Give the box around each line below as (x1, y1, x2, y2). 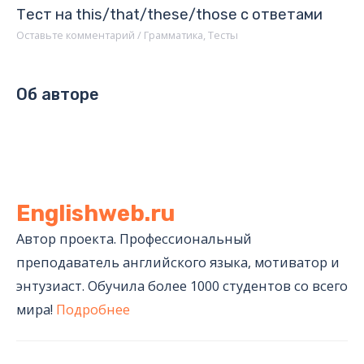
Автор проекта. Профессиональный (16, 228, 252, 248)
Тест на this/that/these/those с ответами (16, 5, 323, 24)
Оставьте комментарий (16, 28, 135, 43)
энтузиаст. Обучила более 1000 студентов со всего (16, 275, 348, 295)
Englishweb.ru (16, 199, 175, 227)
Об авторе (16, 84, 99, 105)
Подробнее (56, 299, 130, 318)
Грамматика (144, 28, 203, 43)
